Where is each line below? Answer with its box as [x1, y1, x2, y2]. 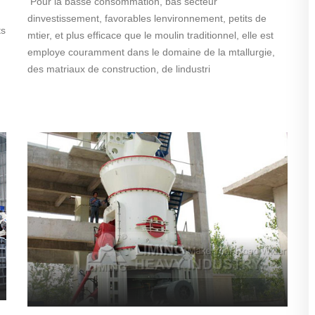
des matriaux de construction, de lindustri [27, 63, 210, 75]
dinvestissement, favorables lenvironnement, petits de [27, 12, 266, 24]
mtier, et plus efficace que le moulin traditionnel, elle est [27, 29, 274, 41]
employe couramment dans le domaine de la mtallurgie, [27, 46, 275, 58]
